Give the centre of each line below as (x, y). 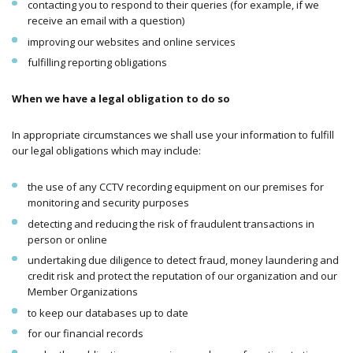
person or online (67, 239)
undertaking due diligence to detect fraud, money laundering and (183, 260)
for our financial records (85, 334)
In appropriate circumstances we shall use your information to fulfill (173, 135)
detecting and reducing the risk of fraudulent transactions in (171, 223)
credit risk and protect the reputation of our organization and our (182, 276)
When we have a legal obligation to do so (121, 99)
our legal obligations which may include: (106, 151)
